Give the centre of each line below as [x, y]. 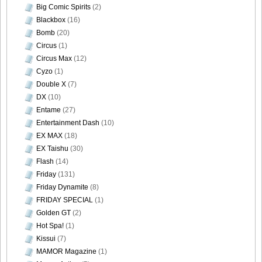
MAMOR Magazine [66, 251]
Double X [51, 84]
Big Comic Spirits [63, 7]
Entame [49, 110]
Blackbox [51, 20]
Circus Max [54, 58]
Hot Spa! [50, 225]
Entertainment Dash [68, 123]
